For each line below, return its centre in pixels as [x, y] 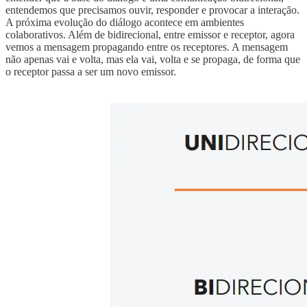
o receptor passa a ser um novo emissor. [91, 71]
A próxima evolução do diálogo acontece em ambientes [125, 22]
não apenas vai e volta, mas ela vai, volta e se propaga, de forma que [153, 59]
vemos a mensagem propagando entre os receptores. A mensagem [147, 47]
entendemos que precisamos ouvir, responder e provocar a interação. [152, 10]
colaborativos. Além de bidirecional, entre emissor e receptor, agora [150, 34]
